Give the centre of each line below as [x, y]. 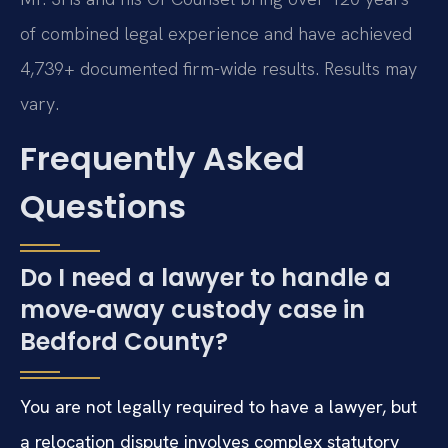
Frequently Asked [162, 159]
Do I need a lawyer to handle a [205, 278]
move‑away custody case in [192, 310]
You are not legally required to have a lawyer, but [218, 407]
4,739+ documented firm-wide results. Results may [218, 68]
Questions [103, 207]
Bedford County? [124, 342]
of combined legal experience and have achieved [216, 33]
